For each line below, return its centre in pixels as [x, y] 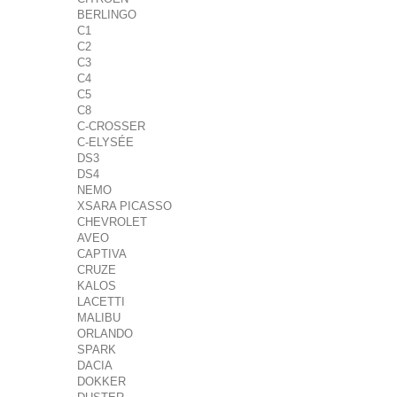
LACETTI [101, 302]
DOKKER [101, 381]
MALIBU [99, 318]
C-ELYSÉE [105, 142]
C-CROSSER [111, 126]
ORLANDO [105, 334]
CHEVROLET [112, 222]
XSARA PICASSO [125, 206]
